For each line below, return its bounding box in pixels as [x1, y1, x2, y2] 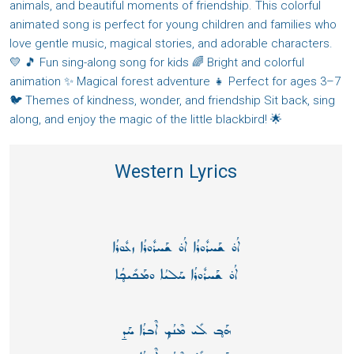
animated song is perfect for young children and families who [9, 17, 337, 32]
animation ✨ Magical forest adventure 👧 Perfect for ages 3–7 [9, 74, 341, 89]
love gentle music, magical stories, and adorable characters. [9, 36, 333, 51]
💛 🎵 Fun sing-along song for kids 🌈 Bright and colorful [9, 55, 304, 70]
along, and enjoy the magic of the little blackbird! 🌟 [9, 112, 282, 127]
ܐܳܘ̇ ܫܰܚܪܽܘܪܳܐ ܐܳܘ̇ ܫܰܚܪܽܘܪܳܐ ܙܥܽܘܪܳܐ [111, 238, 240, 258]
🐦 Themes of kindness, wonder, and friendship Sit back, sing [9, 93, 335, 108]
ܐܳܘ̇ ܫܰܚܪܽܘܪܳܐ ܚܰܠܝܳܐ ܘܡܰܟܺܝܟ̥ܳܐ [114, 265, 238, 285]
